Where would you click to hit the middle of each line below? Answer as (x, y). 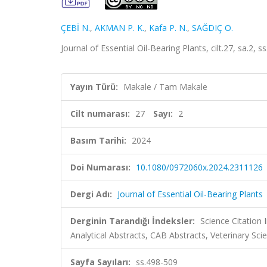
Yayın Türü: (94, 87)
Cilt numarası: (100, 114)
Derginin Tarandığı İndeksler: (133, 221)
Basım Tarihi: (98, 140)
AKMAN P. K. (119, 28)
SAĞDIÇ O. (212, 28)
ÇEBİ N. (75, 28)
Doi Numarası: (100, 167)
